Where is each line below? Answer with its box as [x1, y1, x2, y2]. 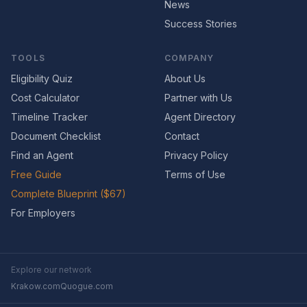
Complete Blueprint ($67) [11, 188, 126, 199]
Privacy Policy [164, 149, 228, 161]
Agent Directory [164, 111, 236, 123]
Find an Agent [11, 149, 73, 161]
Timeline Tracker [11, 111, 88, 123]
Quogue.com [60, 281, 113, 291]
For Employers [11, 207, 75, 219]
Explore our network [11, 265, 92, 275]
